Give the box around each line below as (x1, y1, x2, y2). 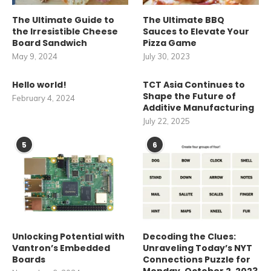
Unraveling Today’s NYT (143, 241, 253, 254)
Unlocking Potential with (12, 230, 125, 243)
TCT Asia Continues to (143, 79, 246, 91)
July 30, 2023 (143, 51, 191, 62)
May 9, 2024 (12, 51, 57, 62)
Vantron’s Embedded (12, 241, 110, 254)
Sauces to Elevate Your (143, 25, 250, 38)
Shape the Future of (143, 90, 237, 103)
